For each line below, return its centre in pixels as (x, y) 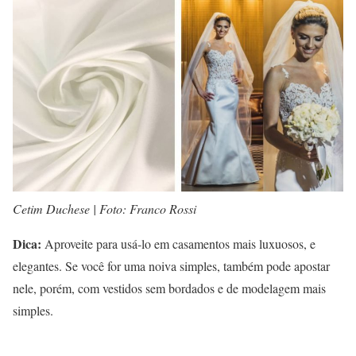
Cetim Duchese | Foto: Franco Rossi (104, 209)
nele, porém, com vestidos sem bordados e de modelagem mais (169, 288)
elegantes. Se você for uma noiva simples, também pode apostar (171, 266)
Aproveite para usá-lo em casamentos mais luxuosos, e (178, 244)
